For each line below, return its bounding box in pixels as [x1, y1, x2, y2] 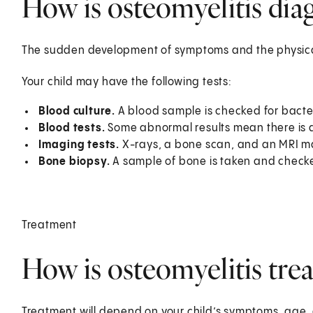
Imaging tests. [38, 138, 122, 151]
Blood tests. [38, 122, 108, 134]
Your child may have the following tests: [21, 75, 232, 88]
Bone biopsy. [38, 155, 113, 168]
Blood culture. [38, 105, 118, 117]
